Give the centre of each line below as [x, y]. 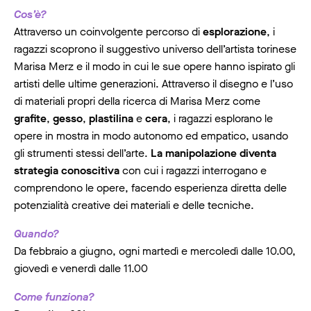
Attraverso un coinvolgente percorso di [108, 32]
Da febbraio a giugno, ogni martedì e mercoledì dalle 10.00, [155, 251]
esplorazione [235, 32]
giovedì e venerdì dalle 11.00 [81, 268]
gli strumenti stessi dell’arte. [82, 153]
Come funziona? [54, 297]
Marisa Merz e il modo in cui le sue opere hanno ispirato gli [154, 66]
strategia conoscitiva [67, 170]
